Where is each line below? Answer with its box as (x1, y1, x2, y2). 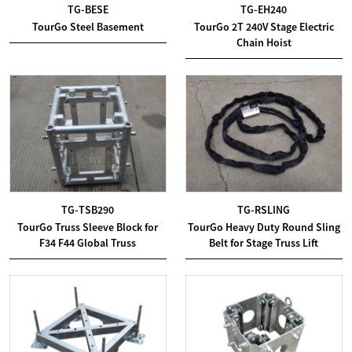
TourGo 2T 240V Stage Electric (193, 19, 334, 34)
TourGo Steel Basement (31, 19, 144, 34)
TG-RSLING (237, 203, 291, 218)
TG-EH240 (240, 2, 288, 16)
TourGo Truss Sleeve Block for (17, 220, 159, 235)
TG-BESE (67, 2, 108, 16)
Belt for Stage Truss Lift (209, 236, 319, 251)
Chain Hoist (236, 35, 291, 49)
